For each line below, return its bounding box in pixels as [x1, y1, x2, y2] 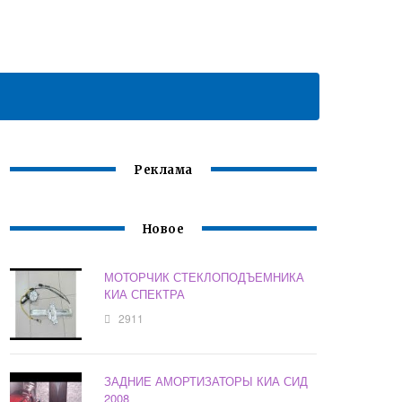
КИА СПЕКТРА [104, 285, 186, 303]
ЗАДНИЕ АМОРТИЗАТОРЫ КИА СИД [104, 372, 309, 390]
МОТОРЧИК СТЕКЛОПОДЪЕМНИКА [104, 268, 305, 286]
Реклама [134, 162, 193, 179]
